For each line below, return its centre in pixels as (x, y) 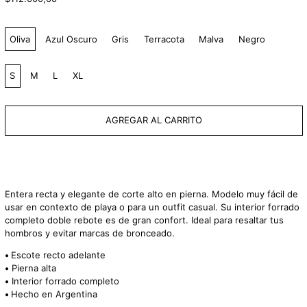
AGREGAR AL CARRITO (153, 120)
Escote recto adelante (58, 255)
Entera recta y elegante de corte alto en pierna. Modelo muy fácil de (151, 194)
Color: (16, 28)
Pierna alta (32, 268)
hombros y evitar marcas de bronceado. (91, 233)
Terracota (164, 39)
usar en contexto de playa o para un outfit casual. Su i (120, 207)
